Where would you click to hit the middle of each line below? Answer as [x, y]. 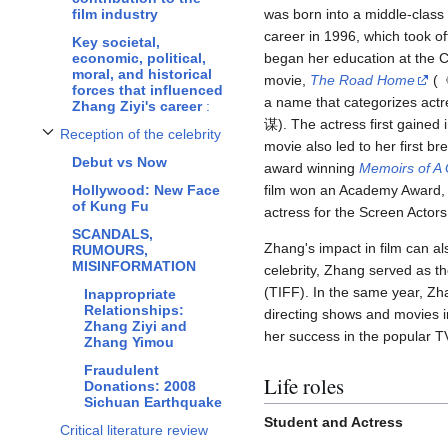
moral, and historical [142, 74]
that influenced [171, 90]
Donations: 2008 [140, 386]
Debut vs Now [119, 162]
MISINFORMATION [134, 266]
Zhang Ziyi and [135, 326]
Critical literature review [134, 430]
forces [93, 90]
